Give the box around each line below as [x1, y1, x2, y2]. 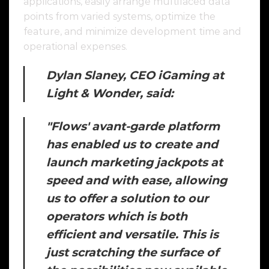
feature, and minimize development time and [23, 25, 241, 37]
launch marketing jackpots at [46, 155, 223, 170]
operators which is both [46, 209, 187, 224]
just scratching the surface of [46, 245, 219, 260]
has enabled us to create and [46, 137, 218, 152]
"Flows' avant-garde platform [46, 119, 220, 134]
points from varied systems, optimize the [23, 10, 216, 22]
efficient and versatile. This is [46, 227, 219, 242]
